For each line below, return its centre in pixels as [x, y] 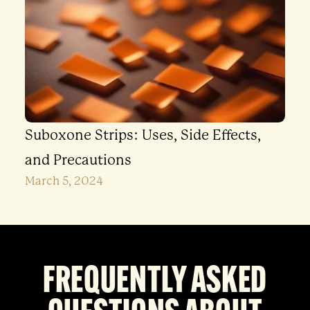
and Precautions [78, 159]
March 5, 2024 [64, 181]
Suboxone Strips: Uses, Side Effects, [143, 135]
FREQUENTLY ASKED [155, 282]
